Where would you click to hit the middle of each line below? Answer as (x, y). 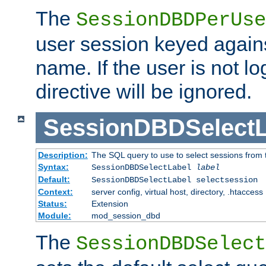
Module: (54, 216)
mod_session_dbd (126, 216)
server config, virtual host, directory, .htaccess (177, 192)
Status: (52, 204)
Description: (63, 155)
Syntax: (53, 167)
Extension (110, 204)
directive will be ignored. (144, 91)
